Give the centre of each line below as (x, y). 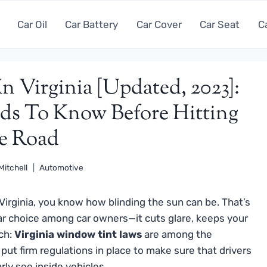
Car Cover (159, 24)
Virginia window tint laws (78, 235)
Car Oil (32, 24)
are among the (177, 235)
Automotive (62, 168)
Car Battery (92, 24)
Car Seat (220, 24)
